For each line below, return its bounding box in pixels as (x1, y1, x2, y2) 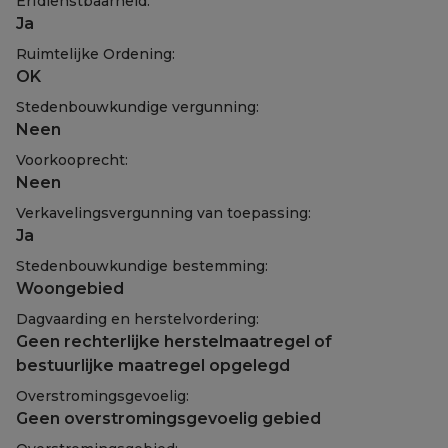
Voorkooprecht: (16, 151, 128, 170)
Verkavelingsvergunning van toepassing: (16, 204, 311, 223)
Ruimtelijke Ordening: (16, 45, 175, 64)
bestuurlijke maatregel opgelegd (16, 356, 290, 376)
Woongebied (16, 279, 124, 299)
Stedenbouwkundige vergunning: (16, 98, 259, 117)
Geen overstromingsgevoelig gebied (16, 409, 321, 429)
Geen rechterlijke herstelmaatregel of (16, 332, 332, 352)
